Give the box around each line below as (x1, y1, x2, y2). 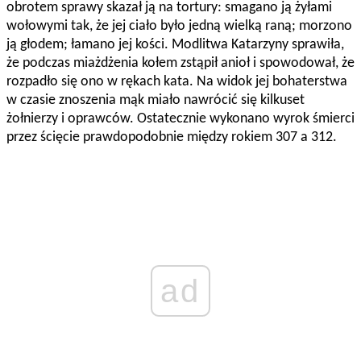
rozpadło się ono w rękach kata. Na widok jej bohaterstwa (6, 74, 347, 90)
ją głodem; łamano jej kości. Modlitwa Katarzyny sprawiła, (6, 37, 344, 53)
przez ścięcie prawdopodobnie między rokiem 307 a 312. (6, 130, 337, 146)
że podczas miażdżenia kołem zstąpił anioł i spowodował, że (6, 56, 355, 72)
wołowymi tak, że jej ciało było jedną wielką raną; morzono (6, 19, 352, 35)
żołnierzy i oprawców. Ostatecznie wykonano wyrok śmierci (6, 111, 355, 127)
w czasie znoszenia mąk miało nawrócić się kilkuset (6, 93, 305, 109)
